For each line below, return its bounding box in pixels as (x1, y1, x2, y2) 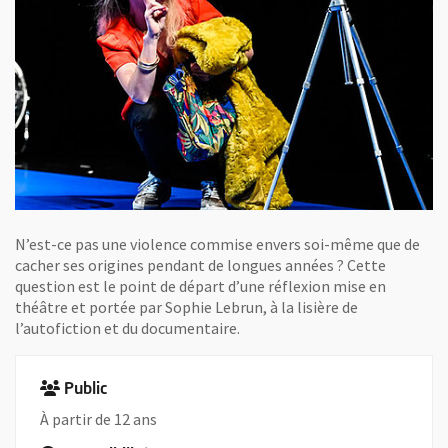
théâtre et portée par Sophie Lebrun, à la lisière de (15, 297, 358, 317)
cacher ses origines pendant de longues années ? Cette (15, 255, 386, 275)
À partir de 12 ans (40, 409, 157, 429)
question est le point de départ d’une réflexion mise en (15, 276, 386, 296)
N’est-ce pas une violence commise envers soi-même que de (15, 234, 420, 254)
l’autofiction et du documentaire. (15, 318, 240, 338)
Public (64, 382, 107, 398)
